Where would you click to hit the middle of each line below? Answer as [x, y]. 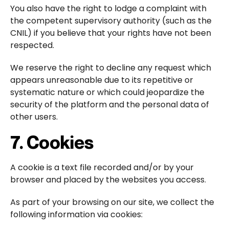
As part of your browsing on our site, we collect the [112, 202]
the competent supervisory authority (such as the [111, 20]
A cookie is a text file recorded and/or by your [102, 167]
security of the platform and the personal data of [110, 104]
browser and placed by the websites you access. [108, 179]
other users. [34, 117]
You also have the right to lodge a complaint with [108, 8]
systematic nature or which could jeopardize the [107, 92]
